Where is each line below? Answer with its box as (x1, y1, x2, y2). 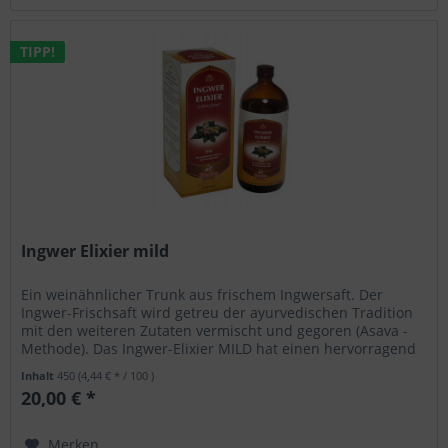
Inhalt (21, 367, 58, 383)
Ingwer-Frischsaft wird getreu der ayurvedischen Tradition (21, 302, 414, 322)
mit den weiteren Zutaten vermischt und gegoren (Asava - (21, 320, 409, 340)
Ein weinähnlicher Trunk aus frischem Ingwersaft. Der (21, 284, 384, 304)
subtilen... (21, 356, 89, 376)
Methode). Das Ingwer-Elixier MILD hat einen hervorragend (21, 338, 417, 358)
